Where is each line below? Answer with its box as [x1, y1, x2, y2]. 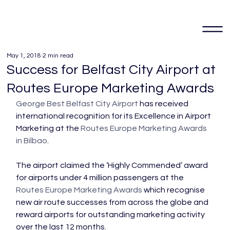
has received [138, 100, 190, 108]
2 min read [43, 52, 74, 59]
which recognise [142, 186, 207, 194]
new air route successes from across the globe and [16, 198, 210, 206]
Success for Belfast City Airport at [7, 63, 216, 76]
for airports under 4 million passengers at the [16, 174, 186, 182]
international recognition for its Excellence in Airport [16, 112, 213, 120]
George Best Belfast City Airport [16, 100, 139, 108]
